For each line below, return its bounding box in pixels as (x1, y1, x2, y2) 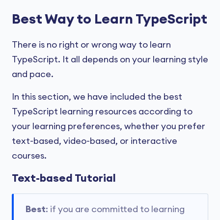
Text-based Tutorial (12, 173, 116, 184)
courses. (12, 151, 47, 160)
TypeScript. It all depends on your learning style (12, 55, 208, 64)
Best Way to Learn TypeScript (12, 12, 207, 26)
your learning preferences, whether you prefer (12, 122, 205, 131)
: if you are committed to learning (46, 205, 185, 214)
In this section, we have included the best (12, 92, 182, 101)
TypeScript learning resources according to (12, 107, 192, 116)
